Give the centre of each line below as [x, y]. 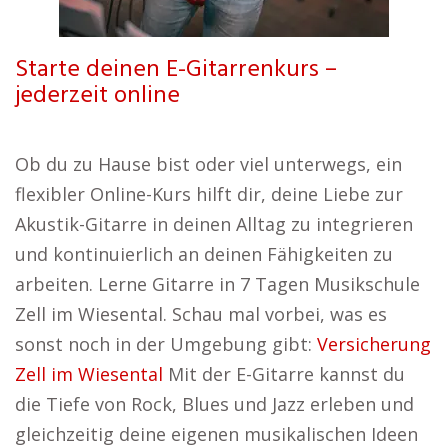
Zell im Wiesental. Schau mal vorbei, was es [201, 314]
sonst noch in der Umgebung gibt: [166, 344]
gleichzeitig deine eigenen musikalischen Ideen [216, 434]
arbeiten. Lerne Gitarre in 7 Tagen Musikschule [217, 284]
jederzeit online [97, 96]
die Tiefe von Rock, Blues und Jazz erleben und [214, 404]
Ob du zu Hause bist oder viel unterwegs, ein [208, 164]
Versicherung [374, 344]
